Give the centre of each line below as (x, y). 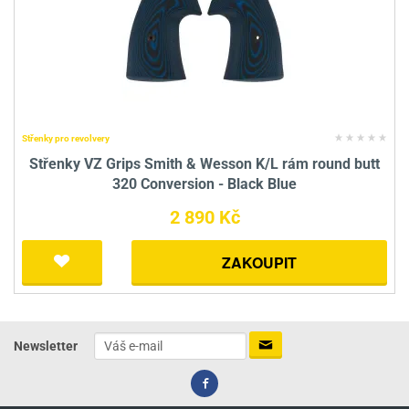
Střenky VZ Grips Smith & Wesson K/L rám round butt (204, 164)
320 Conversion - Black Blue (204, 184)
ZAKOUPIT (259, 263)
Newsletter (46, 346)
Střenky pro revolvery (66, 139)
